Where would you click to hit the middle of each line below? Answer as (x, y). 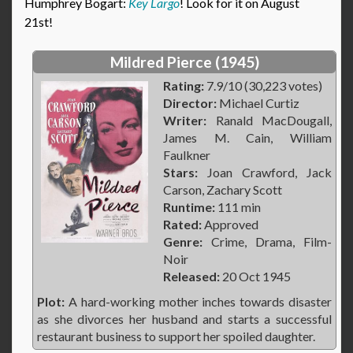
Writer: (185, 121)
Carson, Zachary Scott (223, 190)
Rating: (184, 86)
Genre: (183, 242)
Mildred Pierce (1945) (184, 62)
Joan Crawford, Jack (265, 173)
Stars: (180, 173)
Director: (190, 103)
